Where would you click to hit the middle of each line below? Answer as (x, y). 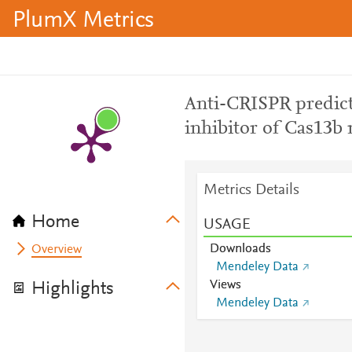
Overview (57, 250)
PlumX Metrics (83, 21)
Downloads (240, 249)
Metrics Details (251, 190)
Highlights (73, 289)
